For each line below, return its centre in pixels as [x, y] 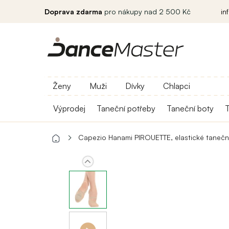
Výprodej [69, 108]
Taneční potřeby [126, 108]
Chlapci [177, 86]
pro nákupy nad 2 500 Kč [146, 12]
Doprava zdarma [73, 12]
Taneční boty [190, 108]
